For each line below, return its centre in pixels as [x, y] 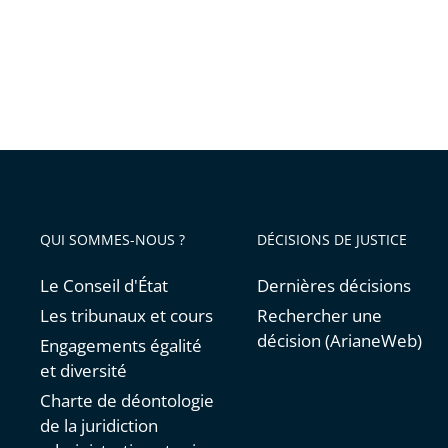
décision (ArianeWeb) [340, 340]
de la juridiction [99, 425]
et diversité [83, 370]
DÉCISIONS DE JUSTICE [332, 239]
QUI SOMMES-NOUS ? [112, 239]
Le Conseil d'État [104, 285]
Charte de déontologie [127, 400]
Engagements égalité [121, 345]
